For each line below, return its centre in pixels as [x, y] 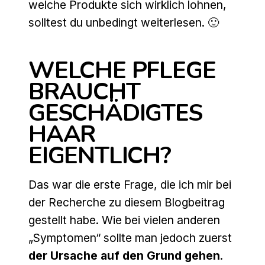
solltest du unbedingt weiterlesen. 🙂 [124, 23]
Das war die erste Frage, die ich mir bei [130, 185]
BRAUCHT [84, 92]
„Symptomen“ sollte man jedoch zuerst [130, 238]
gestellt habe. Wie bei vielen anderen [124, 220]
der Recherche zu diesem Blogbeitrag [127, 203]
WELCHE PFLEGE [122, 71]
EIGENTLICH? [100, 156]
